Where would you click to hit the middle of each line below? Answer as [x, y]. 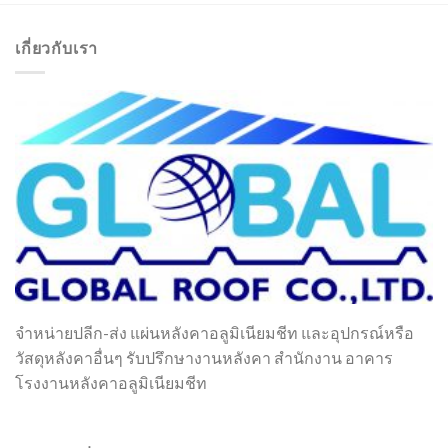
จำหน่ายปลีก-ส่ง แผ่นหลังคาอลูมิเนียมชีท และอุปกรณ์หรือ [214, 333]
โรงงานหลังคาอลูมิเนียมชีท [111, 383]
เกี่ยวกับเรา [57, 48]
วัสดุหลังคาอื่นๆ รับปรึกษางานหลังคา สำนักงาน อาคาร [204, 358]
